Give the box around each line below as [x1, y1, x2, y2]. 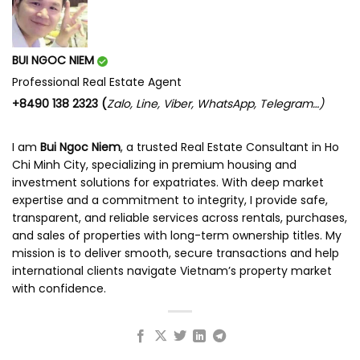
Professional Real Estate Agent [12, 73, 182, 90]
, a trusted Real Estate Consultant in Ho [121, 138, 339, 155]
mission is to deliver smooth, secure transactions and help [12, 244, 339, 261]
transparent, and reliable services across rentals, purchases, [12, 209, 347, 226]
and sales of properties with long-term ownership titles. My [12, 227, 342, 243]
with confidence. [12, 280, 106, 297]
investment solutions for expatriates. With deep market [12, 174, 324, 190]
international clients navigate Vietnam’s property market [12, 262, 332, 279]
